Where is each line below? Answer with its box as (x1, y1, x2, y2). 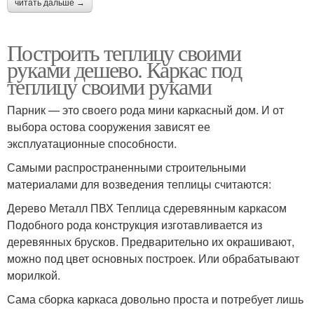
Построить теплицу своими (7, 37, 241, 67)
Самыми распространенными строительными (7, 159, 246, 175)
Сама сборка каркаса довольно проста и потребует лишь (7, 291, 303, 307)
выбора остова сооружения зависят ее (7, 118, 210, 135)
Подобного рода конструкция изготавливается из (7, 217, 262, 233)
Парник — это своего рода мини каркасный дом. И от (7, 102, 284, 118)
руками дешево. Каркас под (7, 54, 242, 84)
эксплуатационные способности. (7, 135, 177, 151)
